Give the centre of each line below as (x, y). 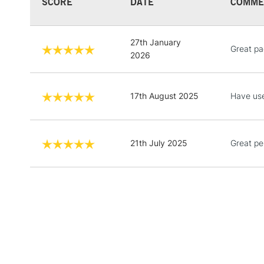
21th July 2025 (159, 143)
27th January (156, 42)
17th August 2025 (164, 95)
